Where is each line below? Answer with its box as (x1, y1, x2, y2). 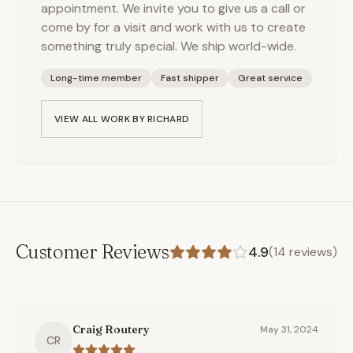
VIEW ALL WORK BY (54, 113, 148, 125)
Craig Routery (72, 322, 150, 336)
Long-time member (50, 72, 142, 84)
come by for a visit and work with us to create (41, 19, 306, 35)
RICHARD (147, 113, 190, 125)
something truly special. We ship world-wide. (41, 38, 296, 54)
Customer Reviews (16, 240, 169, 263)
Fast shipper (161, 72, 219, 84)
